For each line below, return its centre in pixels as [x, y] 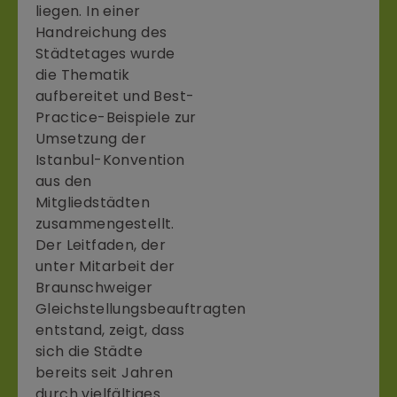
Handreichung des [101, 32]
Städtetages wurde [105, 53]
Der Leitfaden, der [101, 245]
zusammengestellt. [105, 223]
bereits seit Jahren [105, 372]
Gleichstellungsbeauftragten [141, 308]
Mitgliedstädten [93, 202]
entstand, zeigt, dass [110, 330]
